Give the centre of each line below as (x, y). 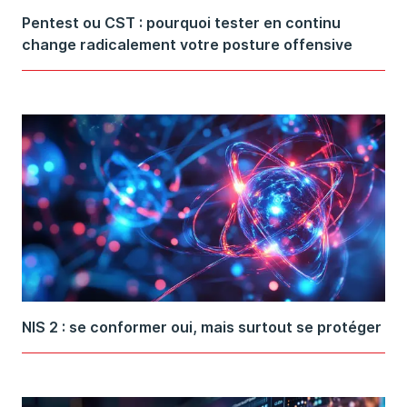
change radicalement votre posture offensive (187, 44)
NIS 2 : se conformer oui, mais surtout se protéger (202, 327)
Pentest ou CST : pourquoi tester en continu (181, 22)
